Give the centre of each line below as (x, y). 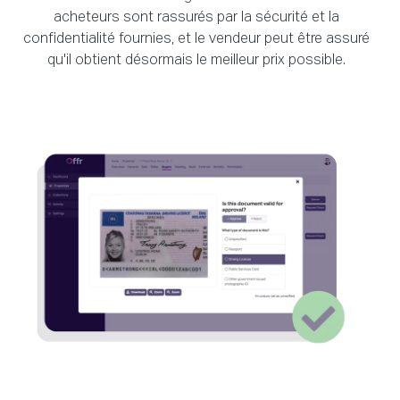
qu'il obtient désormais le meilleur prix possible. (196, 61)
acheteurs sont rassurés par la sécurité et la (196, 18)
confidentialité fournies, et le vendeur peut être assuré (196, 40)
